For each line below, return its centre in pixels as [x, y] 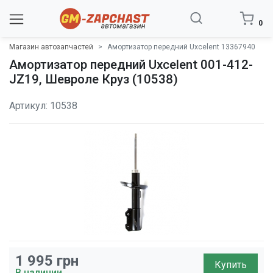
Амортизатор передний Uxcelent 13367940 [181, 47]
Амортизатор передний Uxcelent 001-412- [131, 65]
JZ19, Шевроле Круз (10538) [94, 79]
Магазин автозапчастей [51, 47]
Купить [231, 264]
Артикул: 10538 [43, 106]
